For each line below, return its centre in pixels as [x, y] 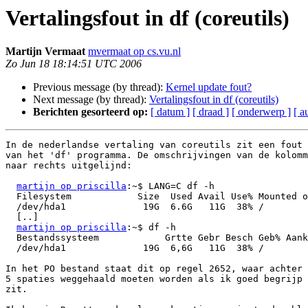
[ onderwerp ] [261, 112]
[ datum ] [170, 112]
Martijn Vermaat [45, 52]
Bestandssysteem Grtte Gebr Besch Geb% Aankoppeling [11, 238]
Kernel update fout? [209, 87]
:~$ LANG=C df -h [170, 186]
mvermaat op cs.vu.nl [134, 52]
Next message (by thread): [91, 100]
